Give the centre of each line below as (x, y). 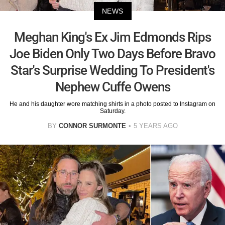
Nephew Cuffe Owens (113, 87)
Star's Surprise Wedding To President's (113, 70)
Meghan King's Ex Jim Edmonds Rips (113, 37)
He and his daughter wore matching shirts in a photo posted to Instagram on (113, 104)
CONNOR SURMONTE (92, 126)
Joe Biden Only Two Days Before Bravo (113, 53)
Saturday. (113, 111)
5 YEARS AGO (155, 126)
